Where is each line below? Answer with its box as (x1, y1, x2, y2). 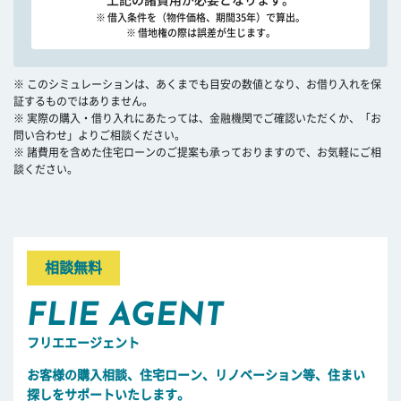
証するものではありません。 (13, 96, 153, 107)
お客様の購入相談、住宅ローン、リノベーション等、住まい (27, 369, 365, 382)
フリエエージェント (27, 337, 140, 350)
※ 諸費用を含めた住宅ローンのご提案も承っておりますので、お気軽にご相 (13, 147, 381, 158)
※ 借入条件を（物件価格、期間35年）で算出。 (96, 13, 305, 23)
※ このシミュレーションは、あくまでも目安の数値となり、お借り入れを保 (13, 79, 381, 90)
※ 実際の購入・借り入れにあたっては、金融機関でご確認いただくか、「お (13, 113, 381, 124)
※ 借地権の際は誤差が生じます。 (125, 28, 276, 38)
